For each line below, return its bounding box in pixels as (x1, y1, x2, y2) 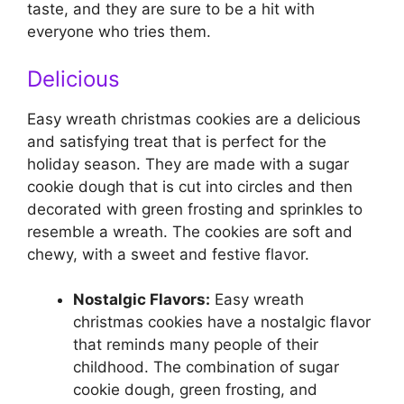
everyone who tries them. (27, 23, 211, 41)
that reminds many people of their (73, 335, 318, 354)
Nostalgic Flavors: (73, 290, 210, 309)
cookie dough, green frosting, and (73, 381, 317, 399)
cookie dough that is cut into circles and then (27, 177, 353, 196)
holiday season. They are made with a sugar (27, 154, 349, 173)
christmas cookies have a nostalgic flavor (73, 313, 371, 332)
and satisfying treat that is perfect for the (27, 132, 326, 151)
